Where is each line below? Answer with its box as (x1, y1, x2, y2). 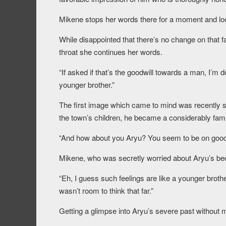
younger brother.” (59, 79, 115, 90)
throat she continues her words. (59, 46, 162, 58)
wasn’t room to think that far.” (59, 185, 153, 196)
